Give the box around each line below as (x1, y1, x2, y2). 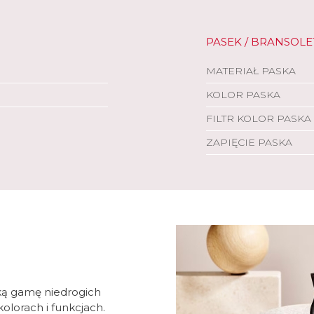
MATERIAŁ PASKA (206, 64, 296, 77)
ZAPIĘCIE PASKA (206, 136, 292, 149)
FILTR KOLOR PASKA (206, 112, 311, 125)
